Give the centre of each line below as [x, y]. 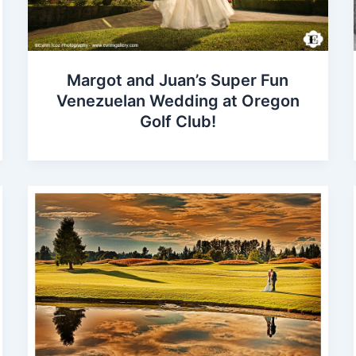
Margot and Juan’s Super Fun [178, 81]
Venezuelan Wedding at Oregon [178, 101]
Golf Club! [178, 122]
